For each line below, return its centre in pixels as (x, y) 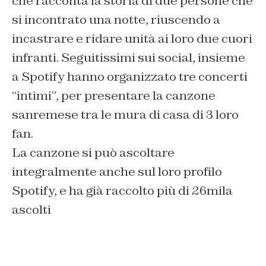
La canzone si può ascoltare (93, 152)
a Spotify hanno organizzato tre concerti (130, 76)
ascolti (31, 209)
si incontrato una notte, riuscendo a (116, 19)
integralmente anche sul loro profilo (117, 171)
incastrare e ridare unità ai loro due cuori (132, 38)
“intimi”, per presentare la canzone (114, 95)
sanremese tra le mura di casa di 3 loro (125, 114)
